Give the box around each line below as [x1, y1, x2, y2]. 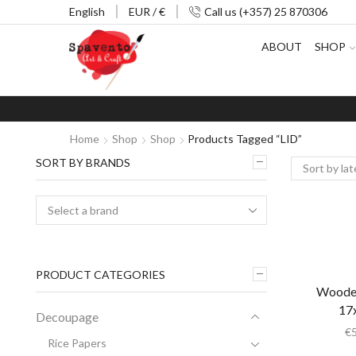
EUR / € [129, 5, 165, 18]
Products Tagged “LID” [188, 131, 302, 145]
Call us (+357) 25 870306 [204, 5, 327, 18]
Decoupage [36, 308, 99, 324]
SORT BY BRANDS [36, 155, 130, 169]
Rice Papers [48, 335, 106, 350]
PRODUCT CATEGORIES [36, 267, 165, 281]
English [69, 5, 105, 18]
